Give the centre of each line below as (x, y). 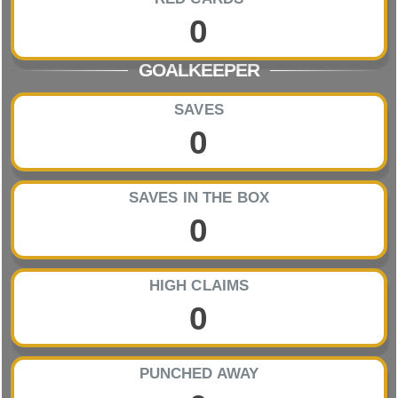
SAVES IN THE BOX (199, 198)
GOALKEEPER (199, 69)
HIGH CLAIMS (199, 286)
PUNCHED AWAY (199, 374)
